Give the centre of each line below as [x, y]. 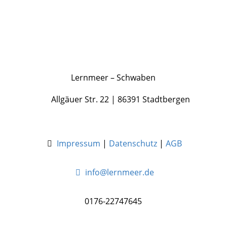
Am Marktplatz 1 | [164, 35]
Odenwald [164, 13]
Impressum [79, 143]
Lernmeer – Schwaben [113, 77]
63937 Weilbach [164, 48]
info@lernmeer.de [118, 172]
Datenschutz [133, 143]
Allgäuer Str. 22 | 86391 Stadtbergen [113, 99]
